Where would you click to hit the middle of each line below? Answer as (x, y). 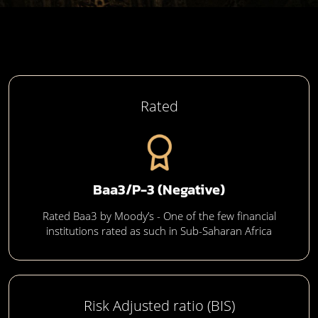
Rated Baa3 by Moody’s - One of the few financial (159, 216)
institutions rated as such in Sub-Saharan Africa (159, 231)
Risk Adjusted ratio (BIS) (159, 306)
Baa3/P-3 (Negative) (159, 190)
